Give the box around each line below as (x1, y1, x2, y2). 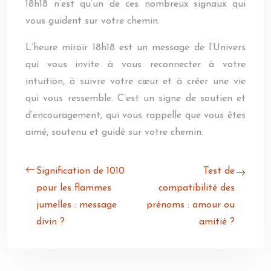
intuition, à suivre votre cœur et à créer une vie (25, 77, 246, 87)
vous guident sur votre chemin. (25, 16, 160, 26)
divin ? (36, 217, 65, 227)
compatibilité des (158, 183, 235, 193)
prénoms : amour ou (146, 200, 235, 210)
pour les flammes (36, 183, 111, 193)
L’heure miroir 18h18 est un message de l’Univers (25, 43, 246, 53)
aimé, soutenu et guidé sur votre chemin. (25, 128, 203, 137)
